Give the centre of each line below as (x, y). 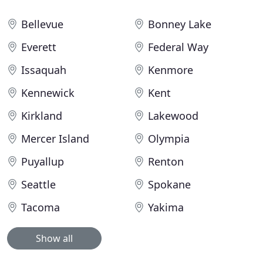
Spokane (169, 184)
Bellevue (42, 24)
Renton (166, 161)
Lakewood (173, 116)
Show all (54, 238)
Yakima (166, 207)
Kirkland (42, 116)
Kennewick (48, 93)
